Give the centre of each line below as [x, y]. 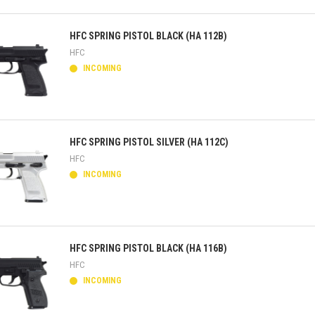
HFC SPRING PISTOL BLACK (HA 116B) [148, 248]
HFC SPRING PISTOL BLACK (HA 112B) [148, 36]
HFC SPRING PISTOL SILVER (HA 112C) [149, 142]
